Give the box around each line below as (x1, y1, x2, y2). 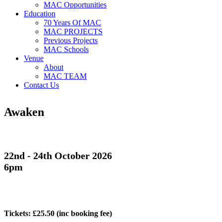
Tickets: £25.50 (4, 209, 56, 218)
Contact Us (24, 80, 59, 89)
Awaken (4, 105, 44, 118)
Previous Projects (44, 36, 98, 45)
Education (24, 9, 55, 18)
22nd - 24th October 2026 (4, 150, 112, 161)
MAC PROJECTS (44, 27, 103, 36)
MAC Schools (44, 45, 89, 54)
